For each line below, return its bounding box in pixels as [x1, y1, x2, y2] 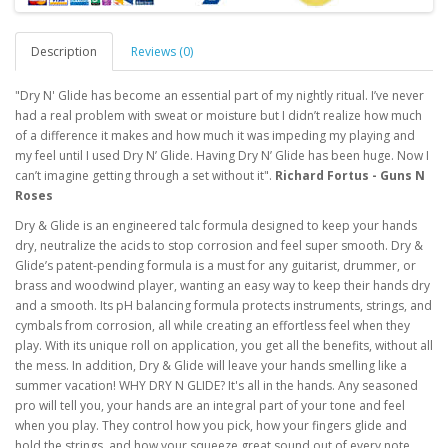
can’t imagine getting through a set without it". [15, 167, 272, 184]
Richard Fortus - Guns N [272, 167, 425, 184]
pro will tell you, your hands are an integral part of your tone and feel [15, 397, 405, 414]
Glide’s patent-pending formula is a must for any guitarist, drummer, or [15, 257, 416, 274]
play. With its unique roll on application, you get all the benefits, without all [15, 337, 433, 354]
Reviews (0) [131, 43, 193, 60]
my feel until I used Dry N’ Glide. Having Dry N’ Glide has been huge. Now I [15, 147, 429, 164]
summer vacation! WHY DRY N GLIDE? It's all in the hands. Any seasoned [15, 377, 418, 394]
